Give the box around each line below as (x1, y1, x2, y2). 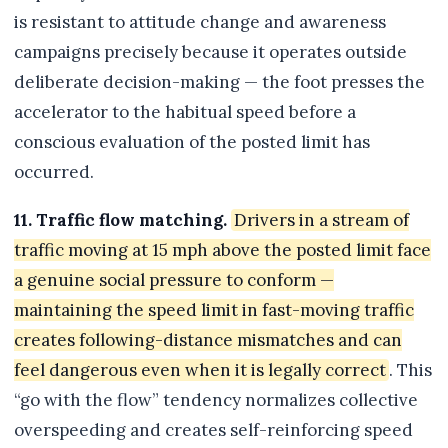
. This (389, 359, 433, 382)
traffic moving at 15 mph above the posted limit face (14, 239, 431, 262)
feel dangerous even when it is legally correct (14, 359, 386, 382)
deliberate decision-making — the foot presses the (14, 71, 425, 94)
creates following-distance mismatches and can (14, 329, 402, 352)
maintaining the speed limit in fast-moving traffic (14, 299, 414, 322)
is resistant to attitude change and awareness (14, 11, 386, 34)
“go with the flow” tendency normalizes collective (14, 389, 418, 412)
